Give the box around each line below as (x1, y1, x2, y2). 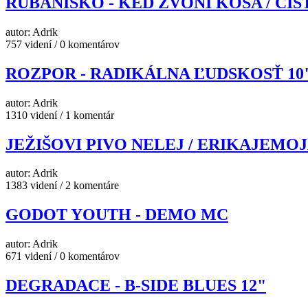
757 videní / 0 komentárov (5, 38, 120, 50)
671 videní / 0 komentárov (5, 250, 120, 263)
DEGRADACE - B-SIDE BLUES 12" (5, 276, 266, 295)
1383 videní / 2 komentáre (5, 179, 119, 192)
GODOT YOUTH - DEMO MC (5, 206, 228, 224)
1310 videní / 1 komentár (5, 109, 114, 121)
